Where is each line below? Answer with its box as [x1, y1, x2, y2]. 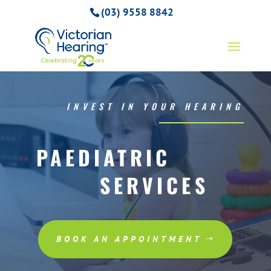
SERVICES [27, 170, 209, 201]
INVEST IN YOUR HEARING [67, 100, 244, 113]
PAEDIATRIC [27, 142, 171, 173]
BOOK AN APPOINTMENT [56, 233, 203, 245]
